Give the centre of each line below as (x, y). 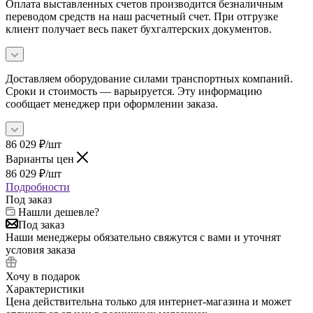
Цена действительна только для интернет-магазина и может (148, 301)
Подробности (38, 187)
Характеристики (45, 289)
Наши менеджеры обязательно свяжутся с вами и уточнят (143, 237)
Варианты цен (41, 159)
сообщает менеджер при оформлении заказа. (112, 103)
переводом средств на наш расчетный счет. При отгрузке (142, 16)
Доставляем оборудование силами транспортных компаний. (149, 78)
